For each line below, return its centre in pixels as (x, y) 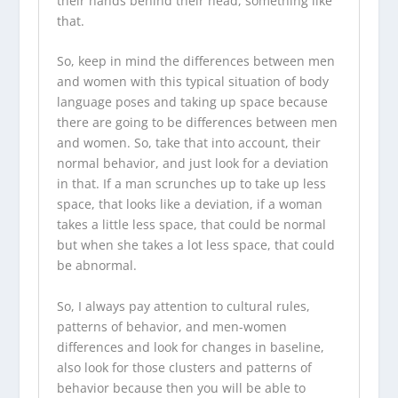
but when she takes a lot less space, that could (195, 245)
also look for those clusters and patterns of (184, 367)
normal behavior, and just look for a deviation (192, 163)
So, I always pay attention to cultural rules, (183, 306)
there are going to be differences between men (197, 123)
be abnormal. (96, 266)
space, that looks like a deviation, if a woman (189, 204)
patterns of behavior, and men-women (171, 326)
